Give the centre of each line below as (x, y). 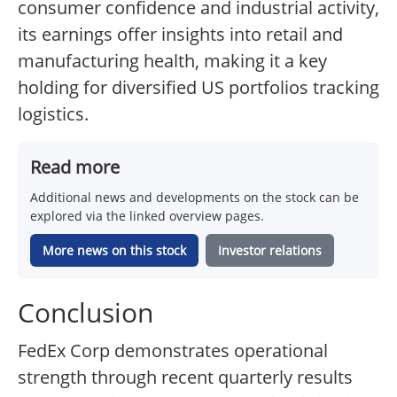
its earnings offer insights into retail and (180, 35)
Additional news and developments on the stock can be (195, 198)
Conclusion (86, 313)
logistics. (53, 114)
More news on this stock (114, 251)
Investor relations (270, 251)
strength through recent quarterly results (185, 378)
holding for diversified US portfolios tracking (198, 88)
